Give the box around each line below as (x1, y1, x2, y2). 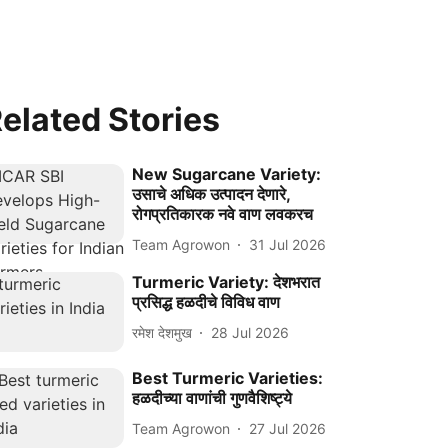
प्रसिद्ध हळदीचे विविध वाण (132, 292, 281, 312)
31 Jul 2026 (249, 235, 327, 253)
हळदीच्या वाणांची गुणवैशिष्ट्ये (132, 388, 293, 409)
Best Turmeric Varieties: (132, 368, 324, 389)
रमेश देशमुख (132, 323, 193, 341)
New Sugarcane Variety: (132, 164, 322, 184)
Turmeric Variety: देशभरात (132, 272, 321, 292)
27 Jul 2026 (249, 419, 327, 437)
